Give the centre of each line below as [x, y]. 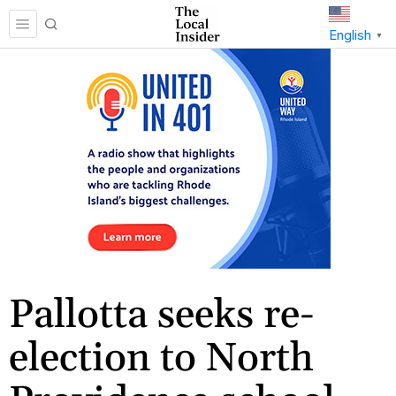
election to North [161, 358]
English [350, 35]
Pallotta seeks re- [162, 315]
